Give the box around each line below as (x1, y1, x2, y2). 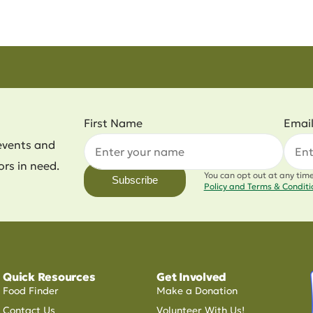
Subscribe (112, 174, 158, 186)
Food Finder (3, 284, 59, 297)
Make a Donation (156, 284, 238, 297)
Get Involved (156, 270, 227, 284)
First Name (84, 116, 143, 130)
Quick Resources (3, 270, 96, 284)
